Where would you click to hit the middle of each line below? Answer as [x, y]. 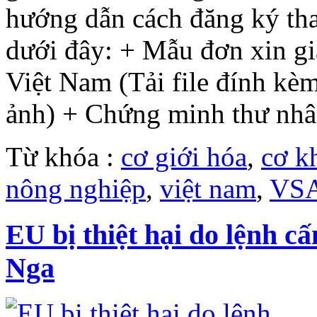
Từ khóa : [63, 156]
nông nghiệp [76, 188]
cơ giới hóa [184, 156]
